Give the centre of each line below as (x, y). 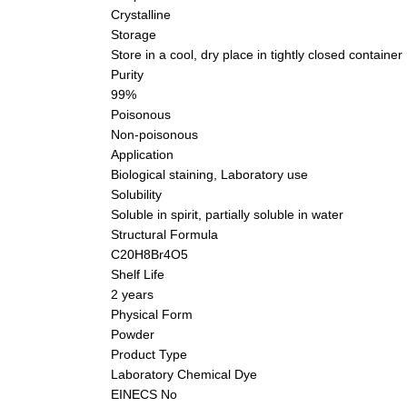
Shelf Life (138, 274)
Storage (134, 34)
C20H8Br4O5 (149, 254)
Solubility (136, 194)
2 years (132, 294)
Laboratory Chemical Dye (184, 374)
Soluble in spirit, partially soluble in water (227, 214)
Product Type (149, 354)
